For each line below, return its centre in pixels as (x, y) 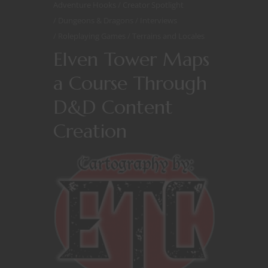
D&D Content (113, 107)
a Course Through (130, 83)
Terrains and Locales (168, 36)
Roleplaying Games (93, 36)
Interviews (159, 20)
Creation (90, 131)
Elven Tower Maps (131, 59)
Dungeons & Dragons (97, 20)
